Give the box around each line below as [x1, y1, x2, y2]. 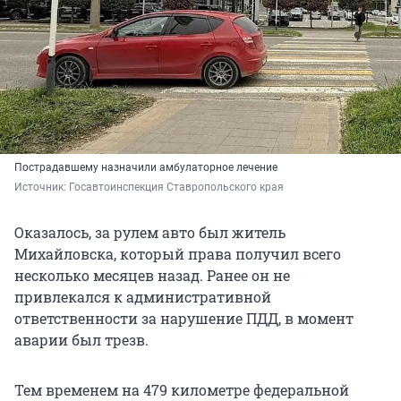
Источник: [14, 181, 69, 194]
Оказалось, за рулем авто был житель [14, 223, 286, 243]
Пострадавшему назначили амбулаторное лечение [14, 161, 277, 175]
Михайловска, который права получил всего [14, 244, 341, 264]
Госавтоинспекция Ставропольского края [69, 181, 286, 194]
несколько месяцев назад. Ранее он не [14, 266, 290, 286]
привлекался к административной [14, 287, 271, 307]
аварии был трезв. [14, 330, 149, 350]
